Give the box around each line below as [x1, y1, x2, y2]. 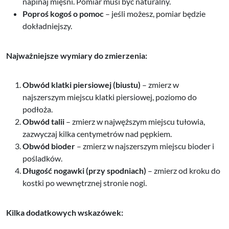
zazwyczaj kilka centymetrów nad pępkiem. [22, 128, 172, 139]
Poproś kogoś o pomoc [22, 8, 104, 18]
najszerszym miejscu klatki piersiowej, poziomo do [22, 91, 197, 102]
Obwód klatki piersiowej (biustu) [22, 79, 141, 89]
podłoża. [22, 104, 53, 114]
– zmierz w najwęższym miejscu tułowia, [64, 116, 205, 126]
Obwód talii [22, 116, 64, 126]
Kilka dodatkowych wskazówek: [6, 207, 123, 217]
